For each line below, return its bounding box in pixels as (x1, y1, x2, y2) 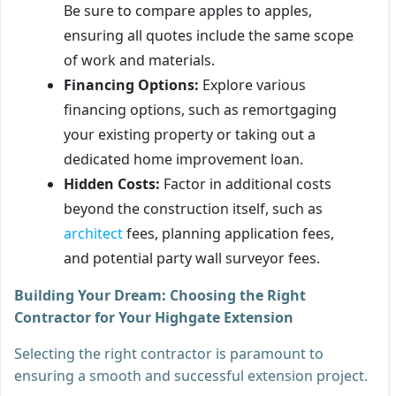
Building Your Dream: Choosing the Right (14, 285, 306, 305)
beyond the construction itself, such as (64, 198, 323, 218)
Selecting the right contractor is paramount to (14, 343, 324, 363)
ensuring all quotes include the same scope (64, 25, 354, 45)
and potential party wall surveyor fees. (64, 247, 320, 268)
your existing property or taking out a (64, 124, 316, 144)
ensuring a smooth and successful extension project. (14, 365, 368, 385)
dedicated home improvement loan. (64, 148, 303, 169)
